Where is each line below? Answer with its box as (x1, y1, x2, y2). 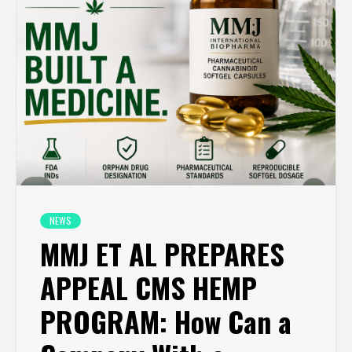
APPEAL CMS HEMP (40, 266, 257, 308)
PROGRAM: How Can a (40, 299, 291, 342)
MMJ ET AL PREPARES (40, 232, 284, 274)
